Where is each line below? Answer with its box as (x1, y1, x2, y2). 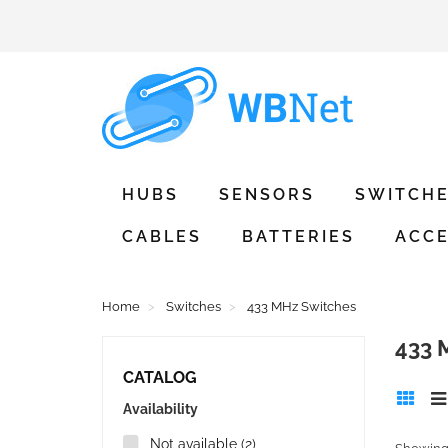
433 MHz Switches (247, 299, 356, 314)
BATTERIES (242, 227, 355, 246)
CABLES (122, 227, 202, 246)
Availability (123, 401, 198, 417)
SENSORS (219, 185, 315, 204)
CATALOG (123, 368, 197, 387)
